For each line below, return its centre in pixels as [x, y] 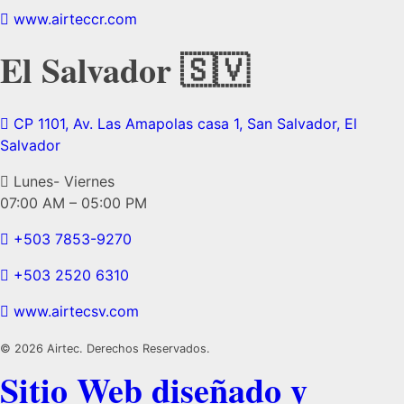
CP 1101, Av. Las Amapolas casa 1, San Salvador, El [185, 123]
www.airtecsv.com [76, 311]
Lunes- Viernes [64, 181]
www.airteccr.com [75, 18]
